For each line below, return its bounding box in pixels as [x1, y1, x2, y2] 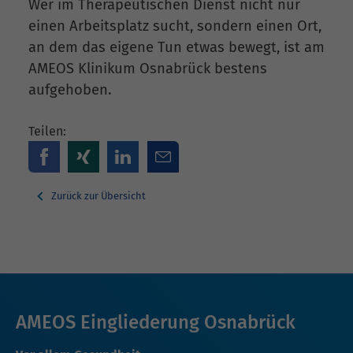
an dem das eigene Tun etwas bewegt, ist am [28, 38, 325, 56]
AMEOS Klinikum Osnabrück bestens [28, 59, 267, 77]
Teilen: [28, 124, 66, 139]
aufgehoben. [28, 80, 111, 98]
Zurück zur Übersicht [49, 190, 146, 203]
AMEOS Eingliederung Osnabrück [16, 311, 295, 334]
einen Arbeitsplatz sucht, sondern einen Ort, [28, 17, 321, 35]
